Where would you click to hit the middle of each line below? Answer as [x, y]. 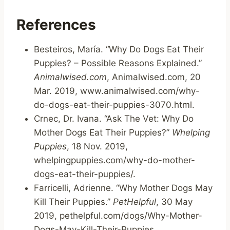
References [56, 24]
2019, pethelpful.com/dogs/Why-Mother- [118, 215]
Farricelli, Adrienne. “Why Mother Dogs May [123, 188]
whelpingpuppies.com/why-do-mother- [114, 160]
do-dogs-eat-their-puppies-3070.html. [114, 104]
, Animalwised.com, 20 [154, 77]
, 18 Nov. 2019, [97, 146]
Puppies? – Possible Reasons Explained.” [118, 63]
